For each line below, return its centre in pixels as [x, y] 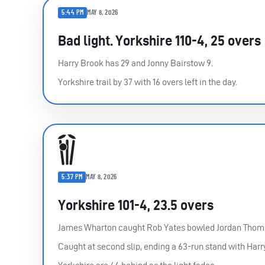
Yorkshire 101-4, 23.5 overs [136, 205]
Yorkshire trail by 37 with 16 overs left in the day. [148, 82]
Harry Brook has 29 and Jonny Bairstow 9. [135, 63]
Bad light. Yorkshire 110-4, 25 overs [159, 40]
